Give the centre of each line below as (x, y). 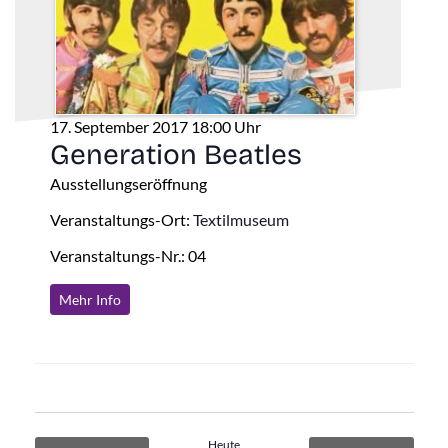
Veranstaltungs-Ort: (121, 219)
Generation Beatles (175, 154)
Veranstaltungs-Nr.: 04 (127, 255)
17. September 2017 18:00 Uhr (155, 126)
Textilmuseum (240, 219)
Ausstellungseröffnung (128, 183)
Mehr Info (89, 299)
